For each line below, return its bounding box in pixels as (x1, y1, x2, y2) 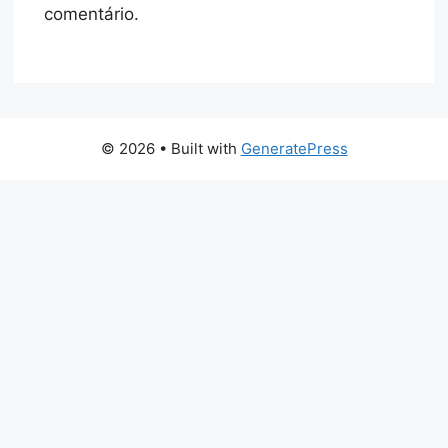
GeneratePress (240, 138, 348, 158)
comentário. (44, 4, 140, 25)
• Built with (158, 138, 241, 158)
